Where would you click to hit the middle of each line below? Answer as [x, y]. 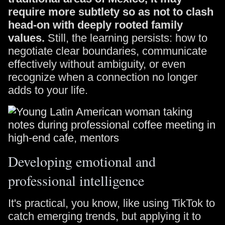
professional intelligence [76, 180]
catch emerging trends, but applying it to [104, 216]
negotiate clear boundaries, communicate [107, 51]
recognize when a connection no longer [103, 77]
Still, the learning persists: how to [126, 38]
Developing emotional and [82, 161]
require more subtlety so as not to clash [111, 12]
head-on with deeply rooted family [95, 25]
